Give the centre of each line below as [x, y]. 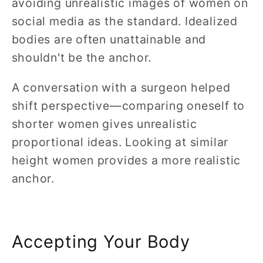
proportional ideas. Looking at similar [120, 142]
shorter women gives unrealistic [104, 124]
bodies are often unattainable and [109, 40]
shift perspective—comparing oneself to [128, 105]
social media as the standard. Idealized [124, 21]
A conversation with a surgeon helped [121, 87]
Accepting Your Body [101, 242]
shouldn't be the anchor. [83, 58]
